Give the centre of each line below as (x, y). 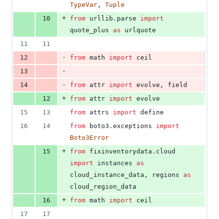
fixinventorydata (121, 152)
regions (166, 175)
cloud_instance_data (107, 175)
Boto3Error (89, 138)
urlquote (140, 30)
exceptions (132, 126)
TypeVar (84, 5)
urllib (101, 19)
